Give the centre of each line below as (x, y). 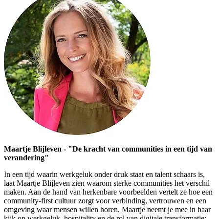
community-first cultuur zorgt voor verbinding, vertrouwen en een (105, 201)
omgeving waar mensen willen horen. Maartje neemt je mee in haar (107, 210)
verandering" (26, 158)
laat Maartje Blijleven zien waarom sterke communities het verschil (107, 183)
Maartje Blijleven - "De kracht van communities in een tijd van (108, 149)
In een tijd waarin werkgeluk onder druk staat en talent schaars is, (104, 175)
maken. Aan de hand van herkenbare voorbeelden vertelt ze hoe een (108, 192)
